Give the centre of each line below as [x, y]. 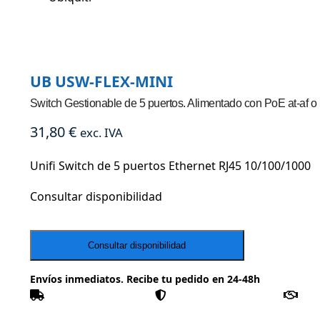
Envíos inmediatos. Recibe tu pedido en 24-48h [145, 279]
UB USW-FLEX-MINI [101, 82]
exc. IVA [101, 133]
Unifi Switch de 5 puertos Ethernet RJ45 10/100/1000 [170, 165]
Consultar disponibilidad [96, 197]
